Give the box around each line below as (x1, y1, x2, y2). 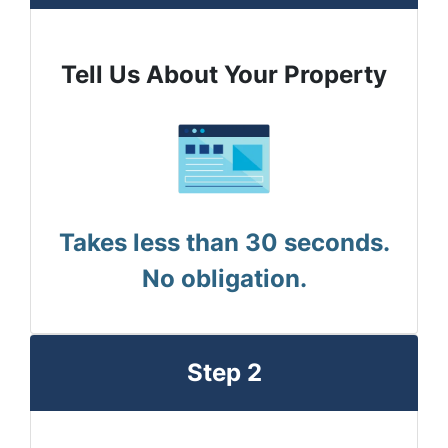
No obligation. (141, 264, 307, 294)
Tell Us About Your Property (61, 60, 387, 90)
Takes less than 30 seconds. (58, 228, 390, 258)
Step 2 (186, 358, 262, 388)
